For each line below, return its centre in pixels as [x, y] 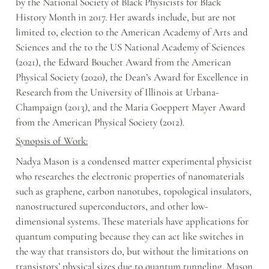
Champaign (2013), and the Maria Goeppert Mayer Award [131, 107]
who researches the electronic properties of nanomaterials [130, 177]
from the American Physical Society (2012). [100, 122]
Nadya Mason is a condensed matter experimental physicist [134, 162]
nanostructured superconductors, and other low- [112, 207]
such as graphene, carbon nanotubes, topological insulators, [134, 192]
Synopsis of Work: [52, 141]
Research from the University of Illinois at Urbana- [117, 92]
